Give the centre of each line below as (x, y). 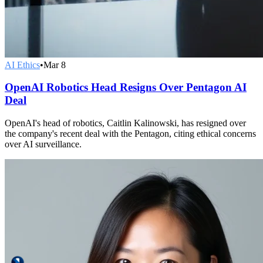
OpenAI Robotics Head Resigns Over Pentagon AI (126, 87)
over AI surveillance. (43, 144)
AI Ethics (22, 65)
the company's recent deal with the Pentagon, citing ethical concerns (130, 134)
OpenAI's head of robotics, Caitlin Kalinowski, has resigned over (125, 123)
